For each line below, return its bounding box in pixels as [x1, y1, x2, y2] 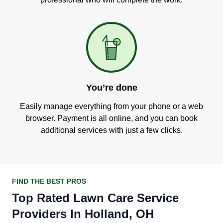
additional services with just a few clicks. [40, 126, 183, 134]
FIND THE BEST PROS [12, 177, 86, 185]
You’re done [86, 83, 137, 93]
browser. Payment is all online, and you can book [25, 114, 198, 122]
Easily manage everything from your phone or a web [20, 102, 203, 111]
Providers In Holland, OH [12, 207, 154, 221]
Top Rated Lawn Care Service [12, 191, 179, 205]
